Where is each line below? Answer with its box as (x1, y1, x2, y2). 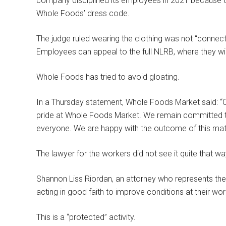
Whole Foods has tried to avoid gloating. (36, 72, 180, 82)
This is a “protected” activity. (36, 212, 136, 222)
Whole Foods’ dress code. (36, 9, 130, 19)
